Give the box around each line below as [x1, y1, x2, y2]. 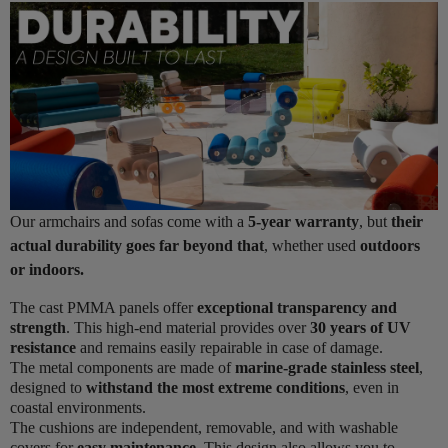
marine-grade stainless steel [235, 359, 419, 377]
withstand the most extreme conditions [86, 379, 345, 397]
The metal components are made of [10, 359, 235, 377]
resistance [10, 339, 76, 357]
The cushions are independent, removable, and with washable [10, 419, 398, 437]
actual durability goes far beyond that [10, 237, 264, 255]
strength [10, 319, 66, 337]
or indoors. [10, 261, 84, 279]
